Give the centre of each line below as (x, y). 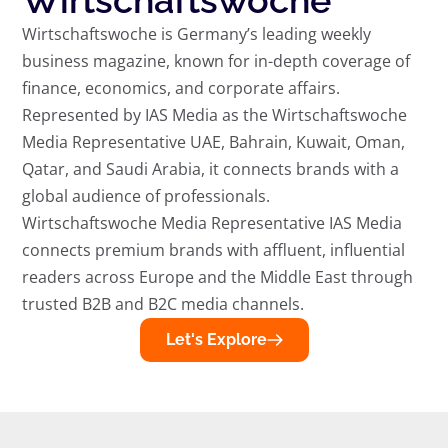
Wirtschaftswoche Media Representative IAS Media (212, 223)
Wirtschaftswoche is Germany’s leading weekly (197, 34)
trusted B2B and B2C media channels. (163, 304)
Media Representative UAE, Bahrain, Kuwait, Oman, (214, 142)
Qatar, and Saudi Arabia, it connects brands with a (211, 169)
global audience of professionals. (146, 196)
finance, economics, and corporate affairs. (181, 88)
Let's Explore (216, 340)
